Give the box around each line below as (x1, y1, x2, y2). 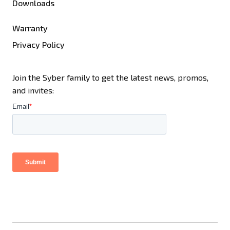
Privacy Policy (12, 40, 65, 50)
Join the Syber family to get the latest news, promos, (12, 72, 208, 83)
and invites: (12, 85, 54, 95)
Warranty (12, 23, 48, 33)
